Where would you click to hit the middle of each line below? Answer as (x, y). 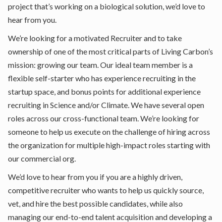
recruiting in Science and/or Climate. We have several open (106, 105)
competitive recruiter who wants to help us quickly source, (106, 190)
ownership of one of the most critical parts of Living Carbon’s (111, 51)
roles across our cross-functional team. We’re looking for (104, 118)
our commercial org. (42, 158)
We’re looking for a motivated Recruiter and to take (95, 38)
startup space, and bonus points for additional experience (104, 91)
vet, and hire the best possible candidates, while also (95, 203)
